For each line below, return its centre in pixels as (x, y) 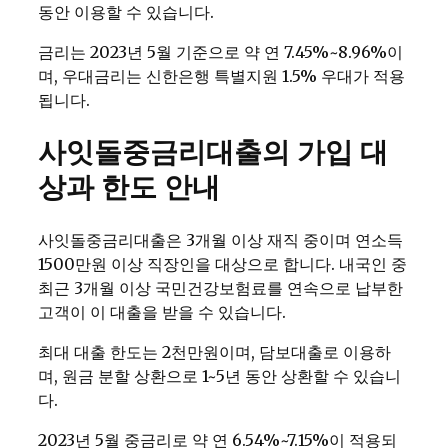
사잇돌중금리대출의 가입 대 (213, 152)
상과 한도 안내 (129, 187)
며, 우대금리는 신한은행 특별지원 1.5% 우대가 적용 (221, 75)
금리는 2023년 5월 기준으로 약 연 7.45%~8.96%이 (220, 51)
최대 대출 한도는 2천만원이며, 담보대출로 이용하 (214, 352)
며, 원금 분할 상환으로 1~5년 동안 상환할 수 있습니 (219, 376)
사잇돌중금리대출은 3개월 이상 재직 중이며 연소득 (220, 240)
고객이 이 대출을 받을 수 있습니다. (162, 312)
